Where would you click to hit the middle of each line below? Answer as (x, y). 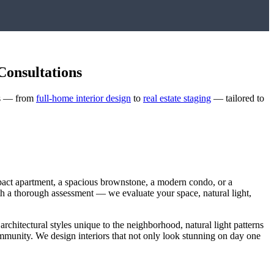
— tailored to (238, 98)
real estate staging (177, 98)
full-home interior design (83, 98)
